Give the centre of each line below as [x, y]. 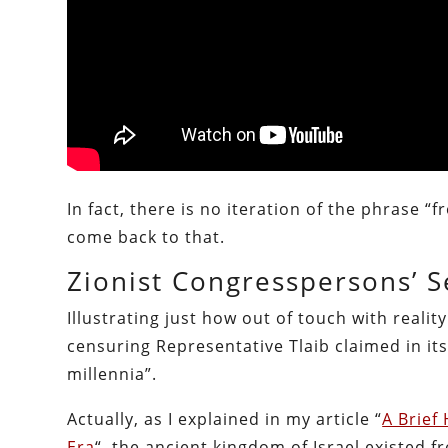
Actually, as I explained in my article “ [225, 419]
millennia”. [112, 374]
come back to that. [146, 237]
